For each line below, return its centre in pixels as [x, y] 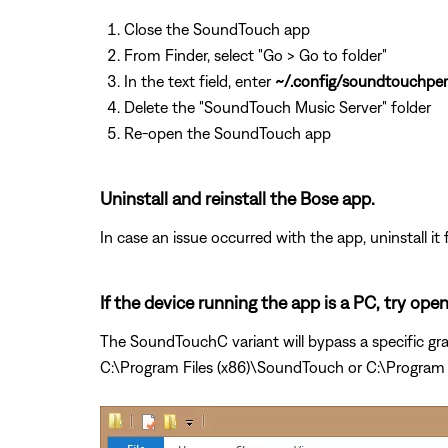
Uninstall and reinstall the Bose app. [237, 198]
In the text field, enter [199, 80]
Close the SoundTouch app [217, 28]
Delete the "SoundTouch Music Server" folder [277, 106]
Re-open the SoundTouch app [227, 132]
